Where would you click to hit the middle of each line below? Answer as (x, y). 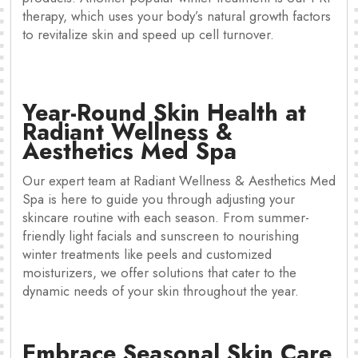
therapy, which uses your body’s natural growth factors (177, 16)
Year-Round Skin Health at (164, 112)
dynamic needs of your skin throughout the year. (161, 291)
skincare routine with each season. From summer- (166, 218)
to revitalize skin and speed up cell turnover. (148, 35)
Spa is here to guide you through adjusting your (159, 199)
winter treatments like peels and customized (147, 255)
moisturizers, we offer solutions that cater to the (159, 273)
